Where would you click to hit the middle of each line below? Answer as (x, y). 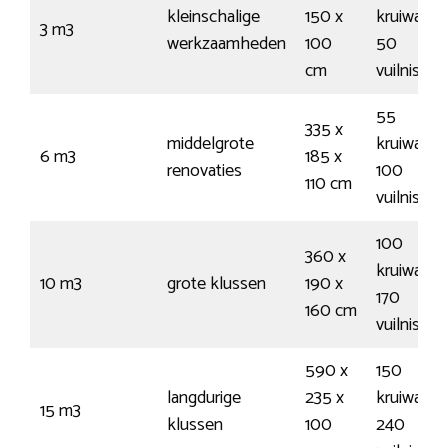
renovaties (204, 170)
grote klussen (216, 283)
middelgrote (210, 143)
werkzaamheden (226, 43)
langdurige (204, 397)
